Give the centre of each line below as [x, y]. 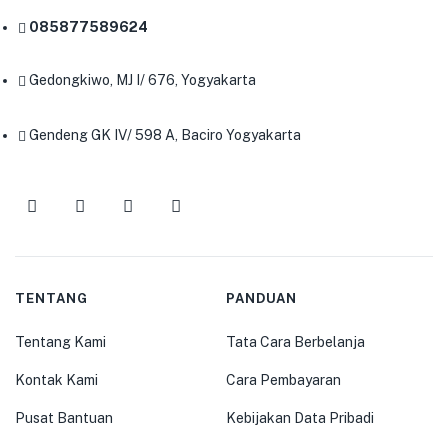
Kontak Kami [56, 379]
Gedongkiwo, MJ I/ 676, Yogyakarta [142, 80]
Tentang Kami [60, 341]
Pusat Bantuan [64, 417]
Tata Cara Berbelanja [295, 341]
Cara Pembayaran [283, 379]
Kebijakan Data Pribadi [299, 417]
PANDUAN [261, 298]
